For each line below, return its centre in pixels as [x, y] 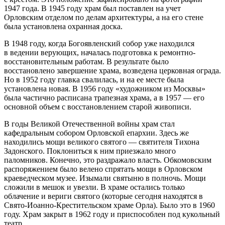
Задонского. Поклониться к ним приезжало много [90, 151]
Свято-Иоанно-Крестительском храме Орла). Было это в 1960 [109, 205]
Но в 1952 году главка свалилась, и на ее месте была [94, 80]
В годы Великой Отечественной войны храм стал [89, 124]
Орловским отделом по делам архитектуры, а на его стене [104, 18]
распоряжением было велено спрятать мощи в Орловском [103, 169]
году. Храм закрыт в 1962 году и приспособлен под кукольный [112, 214]
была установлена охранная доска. [63, 27]
